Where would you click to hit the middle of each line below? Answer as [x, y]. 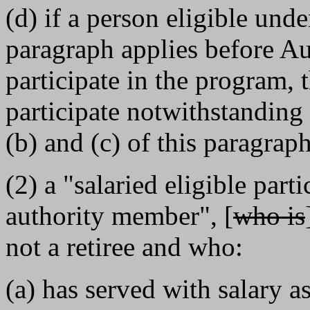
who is [269, 216]
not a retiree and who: [124, 247]
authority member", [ [119, 216]
